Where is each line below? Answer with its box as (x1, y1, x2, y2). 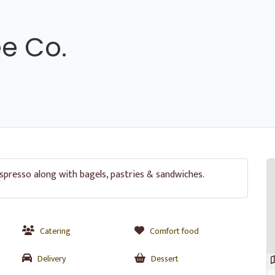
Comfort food (149, 224, 199, 238)
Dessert (150, 252, 179, 266)
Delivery (37, 252, 66, 266)
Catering (40, 224, 71, 238)
